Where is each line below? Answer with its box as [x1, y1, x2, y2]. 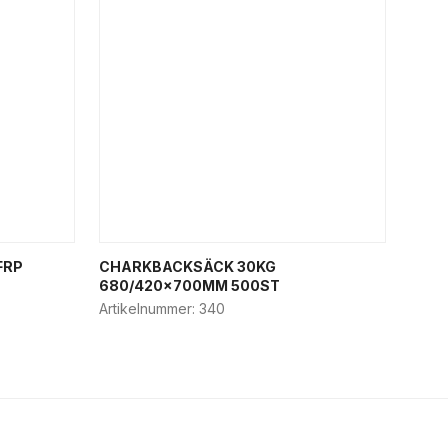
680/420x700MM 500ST [99, 277, 280, 294]
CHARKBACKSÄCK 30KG [99, 258, 276, 275]
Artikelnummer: [99, 300, 199, 317]
